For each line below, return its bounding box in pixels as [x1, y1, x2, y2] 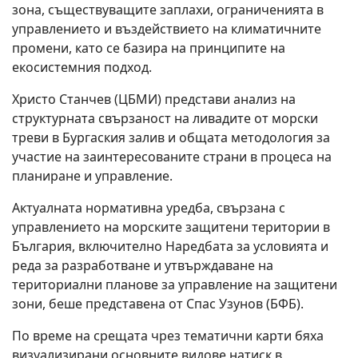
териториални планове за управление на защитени [12, 276, 337, 293]
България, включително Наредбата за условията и [12, 237, 328, 255]
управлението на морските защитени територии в [12, 218, 330, 236]
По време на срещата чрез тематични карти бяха [12, 327, 324, 344]
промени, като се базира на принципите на [12, 39, 285, 57]
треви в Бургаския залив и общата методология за [12, 129, 330, 146]
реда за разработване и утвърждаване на [12, 257, 273, 274]
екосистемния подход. [12, 58, 152, 76]
